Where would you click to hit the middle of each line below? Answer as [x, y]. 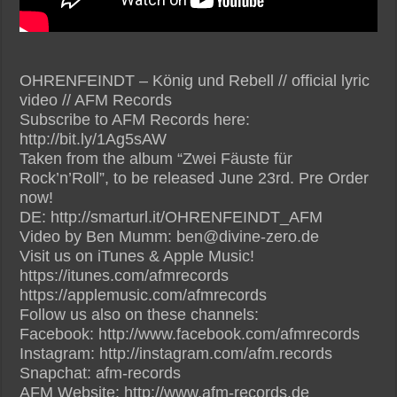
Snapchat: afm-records [101, 373]
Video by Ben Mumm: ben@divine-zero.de [170, 236]
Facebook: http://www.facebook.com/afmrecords [190, 334]
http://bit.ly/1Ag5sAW [93, 139]
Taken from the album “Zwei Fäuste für [156, 158]
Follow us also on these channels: [140, 314]
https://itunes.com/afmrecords [125, 275]
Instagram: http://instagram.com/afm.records [176, 353]
